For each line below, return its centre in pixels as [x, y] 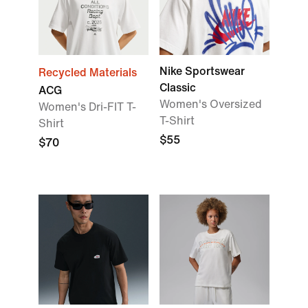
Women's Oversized [211, 104]
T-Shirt [177, 121]
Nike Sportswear [202, 71]
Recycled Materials [88, 73]
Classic [178, 88]
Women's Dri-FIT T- [87, 107]
